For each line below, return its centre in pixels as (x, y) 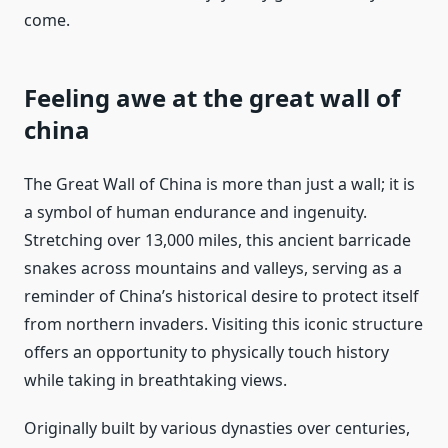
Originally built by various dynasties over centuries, (217, 428)
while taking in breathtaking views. (155, 380)
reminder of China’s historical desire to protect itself (221, 296)
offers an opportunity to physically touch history (206, 352)
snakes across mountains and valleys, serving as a (213, 268)
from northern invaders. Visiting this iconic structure (223, 324)
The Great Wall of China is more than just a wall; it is (219, 184)
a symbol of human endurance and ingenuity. (195, 212)
